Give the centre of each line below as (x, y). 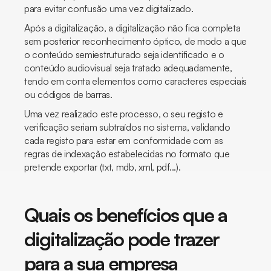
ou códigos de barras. (68, 94)
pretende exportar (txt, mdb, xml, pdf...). (103, 167)
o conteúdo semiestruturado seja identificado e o (124, 54)
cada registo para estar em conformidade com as (124, 140)
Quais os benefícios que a (126, 215)
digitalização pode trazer (122, 239)
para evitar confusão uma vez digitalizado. (109, 8)
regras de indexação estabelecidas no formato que (127, 154)
